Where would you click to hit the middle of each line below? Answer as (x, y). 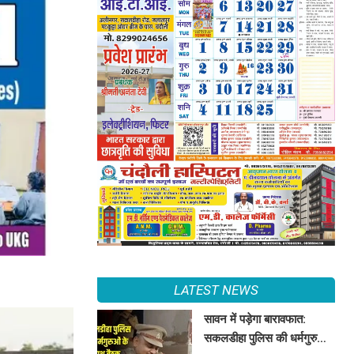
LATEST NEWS (216, 290)
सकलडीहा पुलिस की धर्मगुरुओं (266, 338)
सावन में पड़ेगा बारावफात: (255, 319)
